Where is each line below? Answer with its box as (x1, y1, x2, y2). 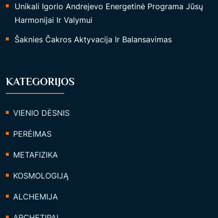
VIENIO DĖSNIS (13, 108, 70, 118)
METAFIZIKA (13, 150, 58, 160)
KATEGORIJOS (6, 75, 74, 88)
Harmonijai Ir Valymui (15, 15, 92, 25)
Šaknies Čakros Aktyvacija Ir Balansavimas (15, 35, 172, 44)
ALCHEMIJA (13, 192, 58, 201)
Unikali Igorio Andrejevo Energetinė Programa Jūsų (15, 1, 203, 11)
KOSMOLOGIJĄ (13, 171, 69, 181)
